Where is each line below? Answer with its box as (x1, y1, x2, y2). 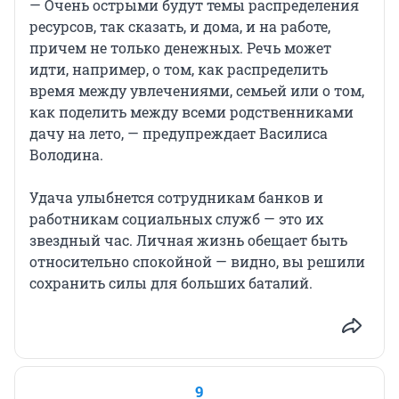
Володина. (29, 145, 103, 165)
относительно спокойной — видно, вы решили (29, 252, 365, 272)
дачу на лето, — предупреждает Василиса (29, 124, 328, 143)
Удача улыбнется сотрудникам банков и (29, 188, 323, 208)
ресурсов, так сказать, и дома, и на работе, (29, 17, 330, 37)
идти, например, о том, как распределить (29, 60, 328, 79)
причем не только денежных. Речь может (29, 38, 331, 58)
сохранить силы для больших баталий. (29, 273, 313, 293)
